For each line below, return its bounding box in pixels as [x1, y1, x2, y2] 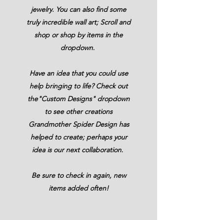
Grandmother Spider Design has [28, 119, 129, 129]
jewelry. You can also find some [31, 4, 126, 14]
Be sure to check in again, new [31, 170, 126, 180]
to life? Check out [72, 81, 128, 90]
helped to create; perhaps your [30, 132, 127, 141]
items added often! [49, 183, 109, 192]
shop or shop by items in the [34, 30, 123, 39]
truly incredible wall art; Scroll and [27, 17, 131, 27]
